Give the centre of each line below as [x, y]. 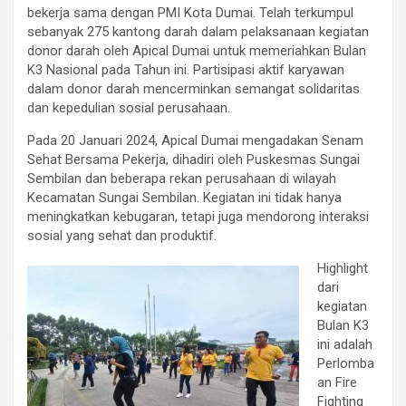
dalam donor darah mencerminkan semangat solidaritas [193, 88]
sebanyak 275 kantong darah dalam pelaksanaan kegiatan [198, 31]
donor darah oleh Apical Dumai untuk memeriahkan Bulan [197, 50]
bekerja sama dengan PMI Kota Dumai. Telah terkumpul [190, 12]
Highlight [343, 268]
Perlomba [346, 363]
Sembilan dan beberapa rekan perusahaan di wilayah [182, 178]
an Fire [337, 382]
